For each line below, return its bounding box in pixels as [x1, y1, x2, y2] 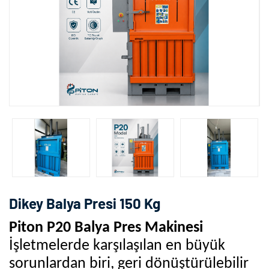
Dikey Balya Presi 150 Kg [9, 194, 160, 212]
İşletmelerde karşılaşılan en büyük [9, 237, 225, 254]
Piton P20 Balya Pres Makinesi [9, 219, 203, 236]
